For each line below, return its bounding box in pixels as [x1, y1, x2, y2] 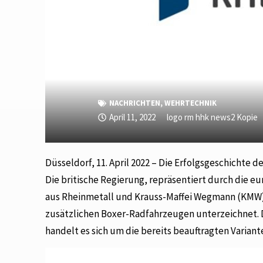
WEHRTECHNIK [164, 97, 217, 108]
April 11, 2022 [109, 111, 156, 123]
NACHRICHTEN [109, 97, 160, 108]
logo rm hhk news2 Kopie [166, 111, 258, 123]
